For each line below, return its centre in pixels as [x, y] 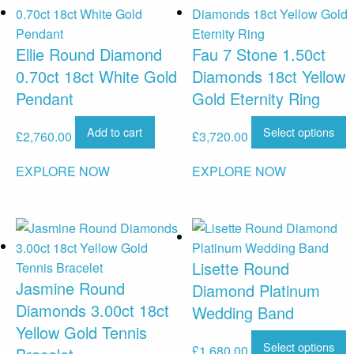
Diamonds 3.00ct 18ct [92, 311]
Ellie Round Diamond [89, 55]
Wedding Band [243, 313]
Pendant [45, 99]
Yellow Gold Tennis [81, 333]
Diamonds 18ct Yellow [268, 77]
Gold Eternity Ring [256, 99]
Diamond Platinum [256, 291]
